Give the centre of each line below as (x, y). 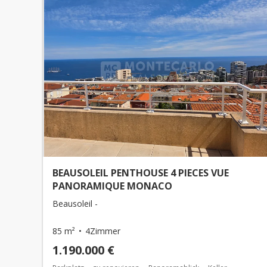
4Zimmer (103, 231)
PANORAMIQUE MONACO (112, 186)
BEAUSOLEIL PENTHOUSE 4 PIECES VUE (141, 173)
